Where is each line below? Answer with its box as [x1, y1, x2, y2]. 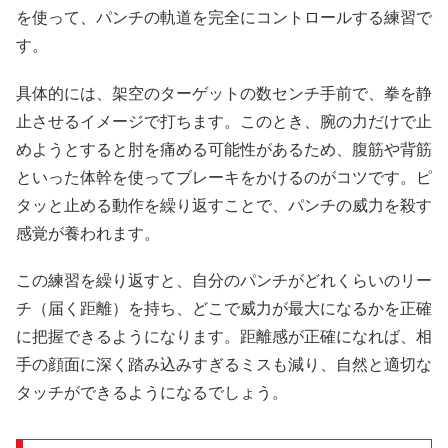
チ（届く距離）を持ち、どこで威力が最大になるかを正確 [16, 299, 432, 317]
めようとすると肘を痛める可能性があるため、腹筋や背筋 [16, 140, 432, 158]
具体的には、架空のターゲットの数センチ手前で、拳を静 [16, 84, 432, 102]
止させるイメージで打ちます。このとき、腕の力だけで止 [16, 112, 432, 130]
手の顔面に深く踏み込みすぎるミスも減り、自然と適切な [16, 355, 432, 373]
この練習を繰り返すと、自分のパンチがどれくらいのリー [16, 271, 432, 289]
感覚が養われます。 [16, 224, 160, 242]
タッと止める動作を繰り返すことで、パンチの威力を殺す [16, 196, 432, 214]
